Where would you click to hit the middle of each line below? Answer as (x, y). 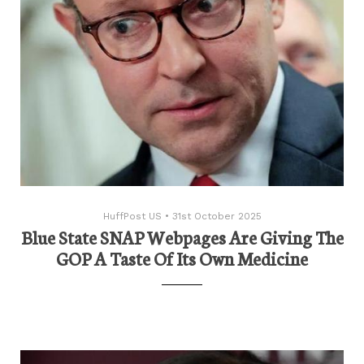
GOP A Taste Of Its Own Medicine (182, 258)
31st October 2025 (217, 216)
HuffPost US (132, 216)
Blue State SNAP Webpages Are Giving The (182, 236)
